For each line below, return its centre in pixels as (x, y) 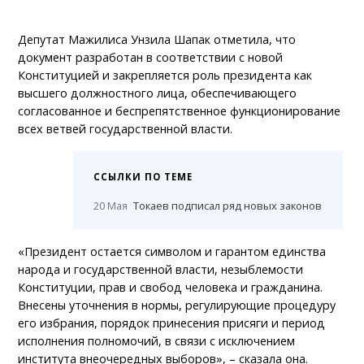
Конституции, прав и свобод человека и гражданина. (171, 288)
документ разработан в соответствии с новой (151, 58)
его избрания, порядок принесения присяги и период (172, 323)
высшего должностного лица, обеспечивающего (158, 93)
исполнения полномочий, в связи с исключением (157, 341)
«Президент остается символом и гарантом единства (172, 252)
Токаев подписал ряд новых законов (227, 206)
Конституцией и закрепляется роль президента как (165, 76)
